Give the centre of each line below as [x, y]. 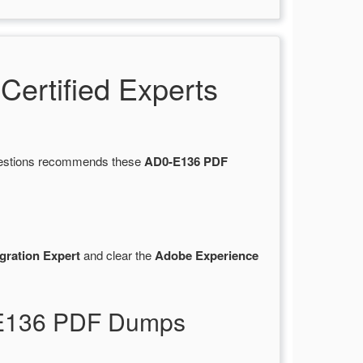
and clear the [117, 255]
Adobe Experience [207, 256]
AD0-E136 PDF [186, 162]
